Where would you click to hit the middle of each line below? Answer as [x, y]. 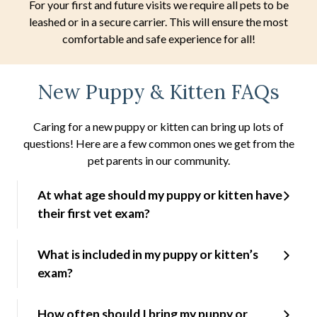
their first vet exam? [94, 213]
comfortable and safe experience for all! [158, 39]
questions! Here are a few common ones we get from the [158, 143]
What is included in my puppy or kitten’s [148, 254]
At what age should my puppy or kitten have [160, 195]
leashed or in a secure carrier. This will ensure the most [158, 22]
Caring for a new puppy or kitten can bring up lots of [158, 126]
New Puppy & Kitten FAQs [158, 92]
